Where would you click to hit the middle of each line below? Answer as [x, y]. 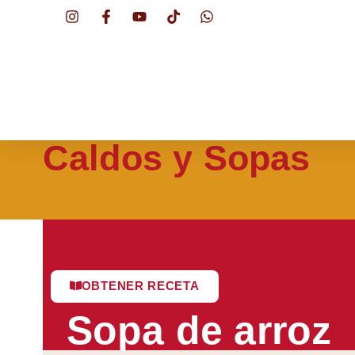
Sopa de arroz [199, 330]
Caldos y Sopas [176, 158]
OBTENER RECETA [140, 286]
